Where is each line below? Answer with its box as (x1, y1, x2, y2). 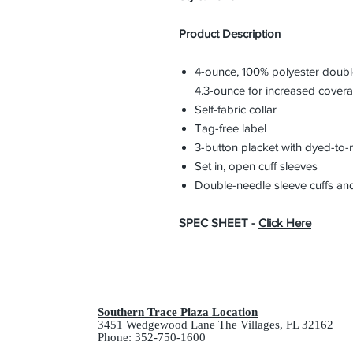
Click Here (258, 216, 311, 230)
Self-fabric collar (195, 102, 277, 117)
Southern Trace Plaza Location (98, 306, 258, 319)
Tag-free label (195, 121, 266, 136)
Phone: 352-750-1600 (98, 331, 206, 344)
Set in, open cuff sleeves (195, 159, 318, 173)
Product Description (179, 27, 281, 41)
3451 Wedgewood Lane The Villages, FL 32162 (98, 318, 333, 332)
